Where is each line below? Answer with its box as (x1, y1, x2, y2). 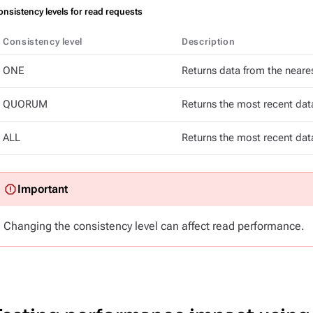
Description (182, 36, 235, 47)
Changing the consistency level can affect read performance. (3, 219, 305, 233)
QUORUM (3, 99, 48, 110)
